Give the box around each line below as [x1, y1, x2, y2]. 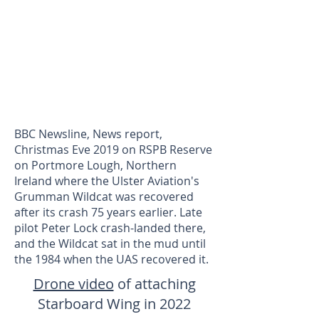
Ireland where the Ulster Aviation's [14, 173, 199, 189]
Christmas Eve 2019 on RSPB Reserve [14, 142, 212, 158]
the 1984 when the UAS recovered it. [14, 251, 209, 268]
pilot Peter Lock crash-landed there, [14, 220, 206, 236]
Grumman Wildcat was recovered [14, 189, 194, 205]
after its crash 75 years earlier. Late [14, 204, 202, 221]
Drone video [33, 274, 114, 294]
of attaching [113, 274, 196, 294]
